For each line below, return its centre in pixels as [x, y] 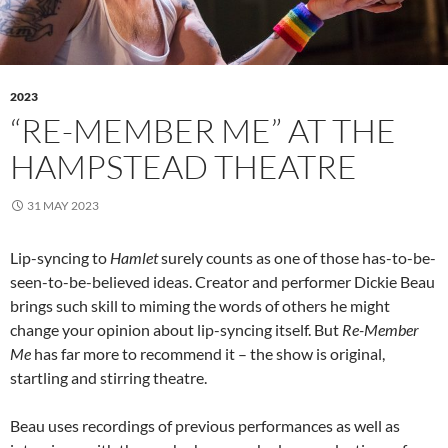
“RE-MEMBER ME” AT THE [203, 131]
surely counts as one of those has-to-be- [297, 258]
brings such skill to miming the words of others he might [200, 306]
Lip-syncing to [60, 258]
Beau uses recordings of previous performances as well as [205, 426]
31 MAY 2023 [63, 206]
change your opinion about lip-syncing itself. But [176, 330]
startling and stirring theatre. [108, 378]
